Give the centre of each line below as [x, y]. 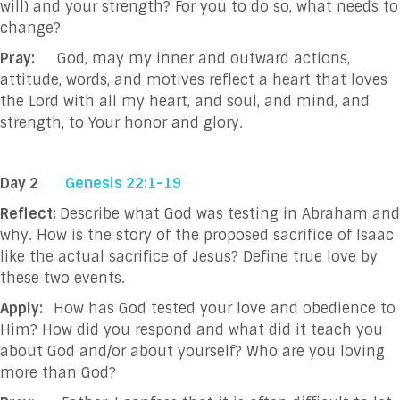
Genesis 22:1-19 [125, 183]
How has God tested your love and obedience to [225, 308]
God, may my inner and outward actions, [192, 58]
